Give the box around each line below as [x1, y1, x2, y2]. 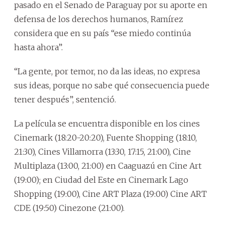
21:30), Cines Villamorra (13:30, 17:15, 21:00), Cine [14, 147, 191, 157]
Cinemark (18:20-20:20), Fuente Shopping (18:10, [14, 133, 197, 143]
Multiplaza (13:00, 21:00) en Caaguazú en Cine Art [14, 161, 201, 171]
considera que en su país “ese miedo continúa [14, 28, 191, 39]
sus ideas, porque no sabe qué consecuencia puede [14, 80, 209, 91]
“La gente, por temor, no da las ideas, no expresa [14, 66, 200, 77]
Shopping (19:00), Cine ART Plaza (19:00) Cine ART [14, 189, 207, 199]
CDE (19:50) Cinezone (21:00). [14, 203, 125, 213]
